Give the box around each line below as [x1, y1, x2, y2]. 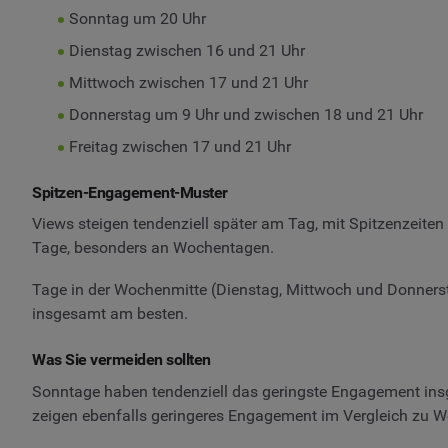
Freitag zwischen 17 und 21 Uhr [68, 136, 291, 156]
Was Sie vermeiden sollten [32, 350, 211, 370]
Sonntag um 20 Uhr [68, 8, 206, 28]
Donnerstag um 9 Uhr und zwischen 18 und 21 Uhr [68, 104, 423, 124]
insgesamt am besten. [32, 304, 188, 324]
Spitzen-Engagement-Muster [32, 182, 228, 202]
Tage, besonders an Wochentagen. [32, 238, 274, 258]
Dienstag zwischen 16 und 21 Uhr [68, 40, 305, 60]
